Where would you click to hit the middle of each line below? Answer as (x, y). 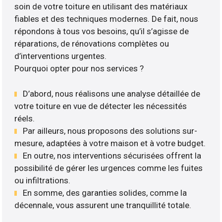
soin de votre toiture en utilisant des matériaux (101, 7)
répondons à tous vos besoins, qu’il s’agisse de (102, 31)
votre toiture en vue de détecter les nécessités (101, 106)
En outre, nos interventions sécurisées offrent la (112, 155)
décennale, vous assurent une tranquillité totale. (103, 205)
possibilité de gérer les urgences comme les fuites (109, 168)
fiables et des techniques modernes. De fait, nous (107, 19)
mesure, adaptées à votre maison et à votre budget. (110, 143)
